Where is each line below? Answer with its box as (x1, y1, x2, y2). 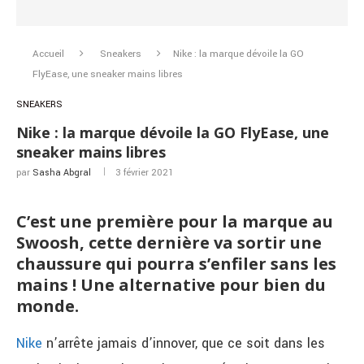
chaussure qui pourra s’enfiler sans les (16, 253, 336, 275)
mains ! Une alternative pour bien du (16, 274, 326, 296)
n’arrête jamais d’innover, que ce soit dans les (42, 334, 325, 353)
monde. (16, 295, 79, 317)
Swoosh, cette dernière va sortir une (16, 232, 322, 253)
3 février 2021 (115, 167, 173, 179)
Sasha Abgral (32, 167, 91, 179)
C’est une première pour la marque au (16, 210, 333, 232)
